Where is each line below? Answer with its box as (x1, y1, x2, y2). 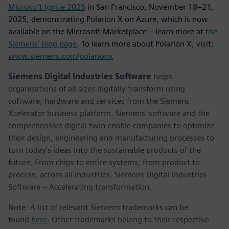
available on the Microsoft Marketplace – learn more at (8, 27, 205, 37)
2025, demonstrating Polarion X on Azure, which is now (8, 14, 208, 25)
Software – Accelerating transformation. (8, 182, 152, 192)
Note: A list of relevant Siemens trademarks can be (8, 202, 188, 213)
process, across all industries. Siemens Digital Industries (8, 170, 207, 180)
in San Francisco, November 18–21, (85, 2, 214, 12)
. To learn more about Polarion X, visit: (77, 39, 214, 49)
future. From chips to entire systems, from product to (8, 157, 200, 168)
